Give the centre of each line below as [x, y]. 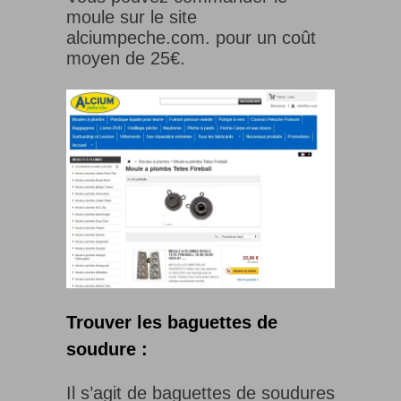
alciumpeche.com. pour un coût [191, 38]
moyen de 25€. [126, 59]
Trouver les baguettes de [172, 322]
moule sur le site [132, 17]
